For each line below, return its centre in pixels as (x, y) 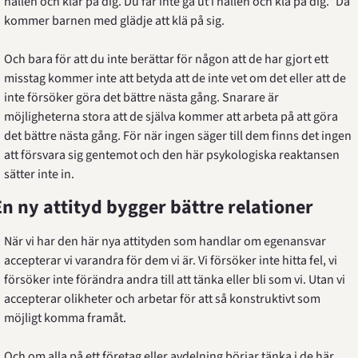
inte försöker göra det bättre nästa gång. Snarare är (141, 97)
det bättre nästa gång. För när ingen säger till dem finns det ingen (177, 136)
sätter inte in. (39, 174)
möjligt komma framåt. (65, 318)
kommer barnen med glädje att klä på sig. (114, 21)
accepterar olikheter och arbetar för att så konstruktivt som (162, 299)
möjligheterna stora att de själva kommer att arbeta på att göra (171, 117)
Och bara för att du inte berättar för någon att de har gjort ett (166, 59)
